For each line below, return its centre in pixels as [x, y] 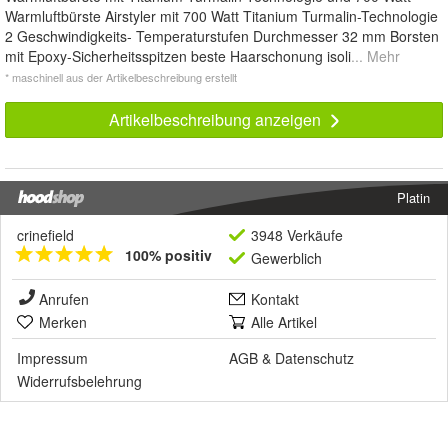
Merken [63, 322]
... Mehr [375, 56]
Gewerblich [286, 258]
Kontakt [275, 299]
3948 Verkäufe [297, 235]
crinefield [45, 235]
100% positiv [168, 255]
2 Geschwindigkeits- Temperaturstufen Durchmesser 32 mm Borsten [222, 36]
